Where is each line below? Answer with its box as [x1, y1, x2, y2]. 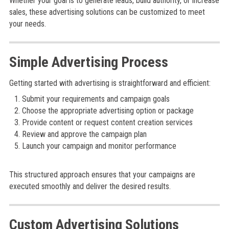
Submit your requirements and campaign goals [21, 94, 170, 104]
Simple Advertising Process [9, 54, 168, 71]
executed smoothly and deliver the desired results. [9, 181, 171, 191]
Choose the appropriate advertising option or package [21, 106, 194, 116]
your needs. [9, 19, 46, 29]
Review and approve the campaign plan [21, 129, 147, 139]
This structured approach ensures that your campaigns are [9, 170, 195, 179]
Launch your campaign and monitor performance [21, 141, 176, 151]
